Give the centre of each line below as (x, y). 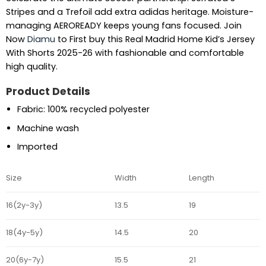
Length (202, 178)
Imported (37, 147)
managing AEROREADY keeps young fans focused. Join (123, 25)
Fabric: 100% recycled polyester (83, 110)
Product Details (48, 91)
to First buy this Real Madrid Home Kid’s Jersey (155, 39)
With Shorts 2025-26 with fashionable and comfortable (125, 53)
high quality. (31, 66)
